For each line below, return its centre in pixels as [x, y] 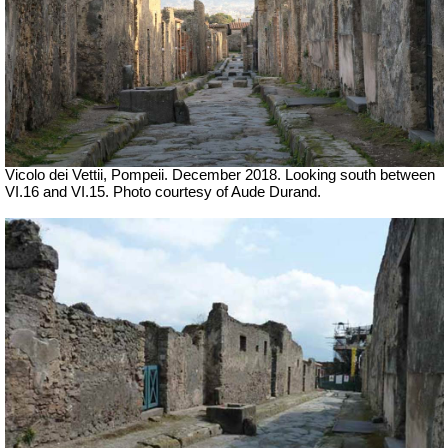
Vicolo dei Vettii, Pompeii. [88, 174]
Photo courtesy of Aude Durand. [217, 191]
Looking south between [358, 174]
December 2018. [226, 174]
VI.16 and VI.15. [59, 191]
